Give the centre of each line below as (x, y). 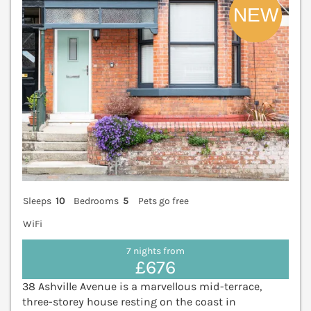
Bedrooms (96, 201)
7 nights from (155, 251)
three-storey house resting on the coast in (129, 302)
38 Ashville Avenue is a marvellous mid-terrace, (142, 287)
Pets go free (163, 201)
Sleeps (37, 201)
